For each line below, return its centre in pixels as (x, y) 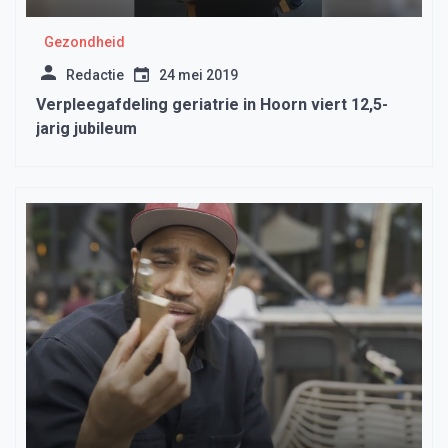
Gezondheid (84, 42)
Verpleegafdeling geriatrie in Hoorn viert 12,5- (212, 105)
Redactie (95, 75)
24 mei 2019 (198, 75)
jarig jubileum (86, 129)
